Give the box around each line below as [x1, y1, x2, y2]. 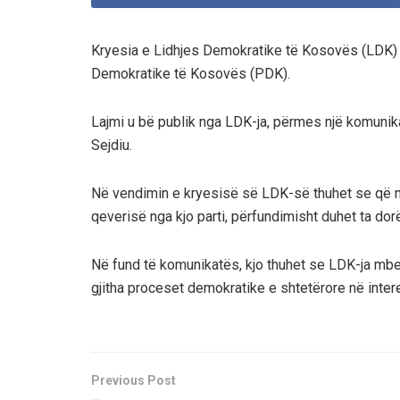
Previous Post [91, 373, 176, 388]
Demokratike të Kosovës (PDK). [91, 65, 290, 83]
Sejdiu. [91, 137, 132, 154]
